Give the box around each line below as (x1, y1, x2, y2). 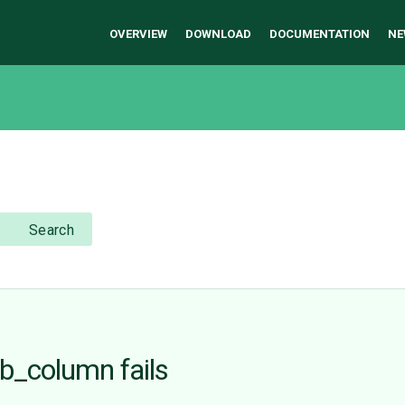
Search (28, 221, 75, 240)
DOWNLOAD (185, 27, 251, 41)
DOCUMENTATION (269, 27, 370, 41)
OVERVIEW (109, 27, 167, 41)
